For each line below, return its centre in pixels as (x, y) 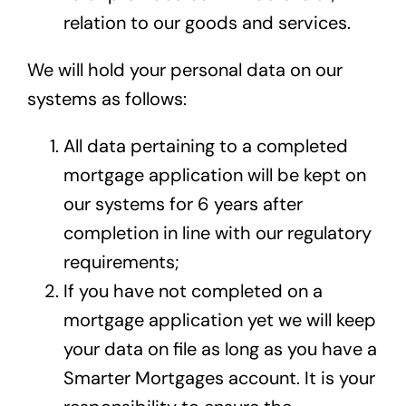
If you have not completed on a (193, 291)
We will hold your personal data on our (184, 70)
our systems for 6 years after (183, 204)
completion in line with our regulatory (217, 233)
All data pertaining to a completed (205, 146)
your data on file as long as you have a (220, 349)
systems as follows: (106, 99)
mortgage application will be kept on (214, 175)
